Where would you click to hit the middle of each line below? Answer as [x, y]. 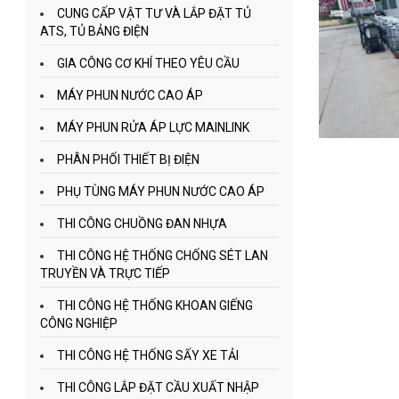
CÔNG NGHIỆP [78, 323]
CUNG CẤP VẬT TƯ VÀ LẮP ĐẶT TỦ [154, 13]
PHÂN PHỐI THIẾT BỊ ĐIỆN [128, 159]
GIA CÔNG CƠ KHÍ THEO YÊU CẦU [148, 63]
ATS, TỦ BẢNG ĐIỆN [94, 31]
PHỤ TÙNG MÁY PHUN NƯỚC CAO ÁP [160, 191]
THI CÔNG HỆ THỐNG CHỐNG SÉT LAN [162, 256]
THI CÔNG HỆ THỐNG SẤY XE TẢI [147, 355]
